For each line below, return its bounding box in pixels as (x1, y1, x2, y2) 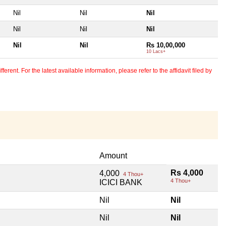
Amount (99, 151, 127, 160)
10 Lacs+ (146, 48, 165, 54)
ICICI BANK (99, 178, 142, 187)
